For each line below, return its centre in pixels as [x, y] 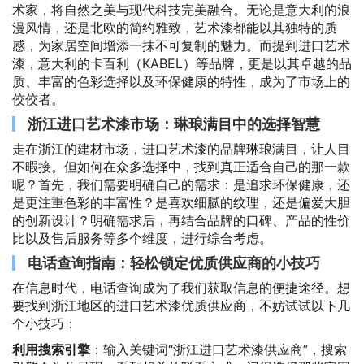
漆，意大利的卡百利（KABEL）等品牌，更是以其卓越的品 [182, 63]
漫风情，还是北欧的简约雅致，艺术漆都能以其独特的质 [175, 28]
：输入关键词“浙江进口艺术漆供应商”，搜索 [219, 349]
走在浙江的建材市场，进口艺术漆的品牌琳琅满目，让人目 [181, 149]
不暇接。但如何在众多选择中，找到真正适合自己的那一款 [181, 167]
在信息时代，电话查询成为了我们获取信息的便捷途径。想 [181, 288]
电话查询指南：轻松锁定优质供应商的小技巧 [174, 263]
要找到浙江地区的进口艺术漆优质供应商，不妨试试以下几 [181, 305]
